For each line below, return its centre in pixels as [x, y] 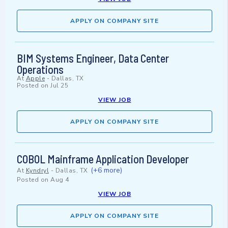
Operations [40, 69]
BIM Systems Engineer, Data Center [93, 58]
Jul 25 [59, 86]
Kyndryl [37, 171]
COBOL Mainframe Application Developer [103, 159]
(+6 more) [106, 170]
